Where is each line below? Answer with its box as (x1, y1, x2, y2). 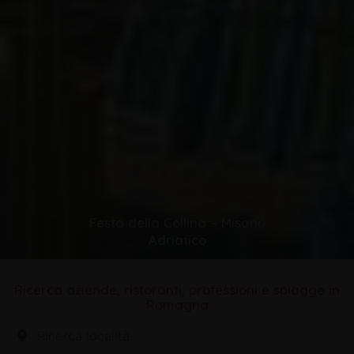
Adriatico (148, 232, 206, 248)
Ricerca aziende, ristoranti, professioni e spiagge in (14, 282, 340, 298)
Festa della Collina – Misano (88, 214, 265, 231)
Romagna (145, 297, 209, 313)
